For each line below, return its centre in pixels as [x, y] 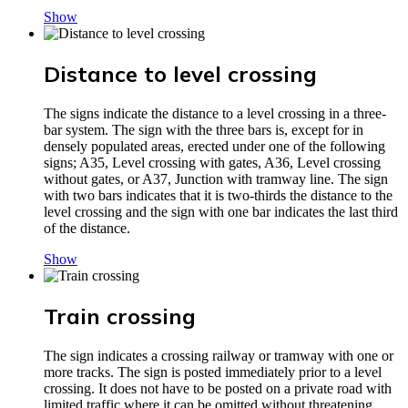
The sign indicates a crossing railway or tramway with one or [219, 355]
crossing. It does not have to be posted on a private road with [218, 388]
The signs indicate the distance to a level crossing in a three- [215, 113]
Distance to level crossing [180, 73]
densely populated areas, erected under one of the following [214, 146]
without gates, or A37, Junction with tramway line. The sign [216, 178]
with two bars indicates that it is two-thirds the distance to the [218, 195]
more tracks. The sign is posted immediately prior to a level [213, 372]
